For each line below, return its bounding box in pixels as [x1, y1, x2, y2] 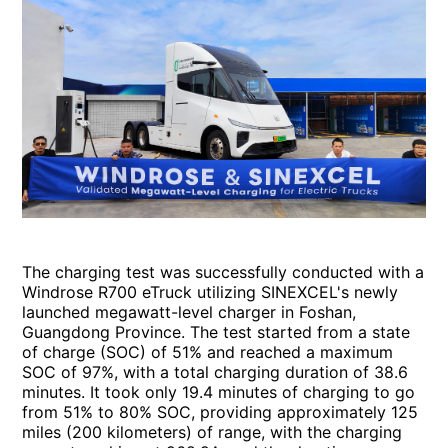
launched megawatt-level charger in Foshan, [22, 301, 357, 322]
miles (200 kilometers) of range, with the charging [22, 421, 403, 442]
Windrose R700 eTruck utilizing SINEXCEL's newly [22, 281, 399, 302]
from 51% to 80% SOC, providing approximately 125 [22, 401, 419, 422]
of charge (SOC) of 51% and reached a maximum [22, 341, 394, 362]
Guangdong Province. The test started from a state [22, 321, 411, 342]
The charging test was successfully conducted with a [22, 261, 425, 282]
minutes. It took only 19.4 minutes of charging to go [22, 381, 416, 402]
